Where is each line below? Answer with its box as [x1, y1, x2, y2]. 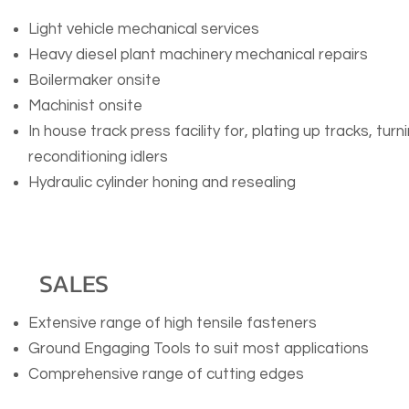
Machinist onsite [28, 98, 142, 114]
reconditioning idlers [28, 149, 168, 165]
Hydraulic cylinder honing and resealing [28, 174, 296, 191]
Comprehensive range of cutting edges [28, 366, 304, 383]
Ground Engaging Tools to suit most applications [28, 341, 369, 357]
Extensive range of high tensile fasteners [28, 315, 317, 331]
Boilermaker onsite [28, 72, 161, 89]
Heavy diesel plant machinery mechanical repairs [28, 47, 368, 63]
